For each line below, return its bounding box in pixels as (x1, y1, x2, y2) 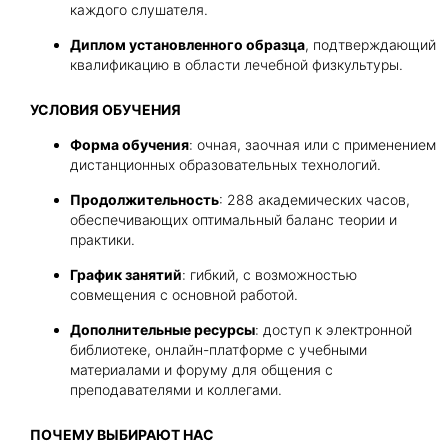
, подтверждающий (305, 36, 436, 53)
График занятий (70, 266, 182, 283)
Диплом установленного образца (70, 36, 305, 53)
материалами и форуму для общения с (70, 361, 333, 378)
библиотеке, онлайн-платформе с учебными (70, 341, 367, 358)
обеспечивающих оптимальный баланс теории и (70, 211, 397, 228)
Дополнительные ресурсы (70, 321, 255, 338)
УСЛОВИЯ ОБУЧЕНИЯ (30, 101, 181, 118)
